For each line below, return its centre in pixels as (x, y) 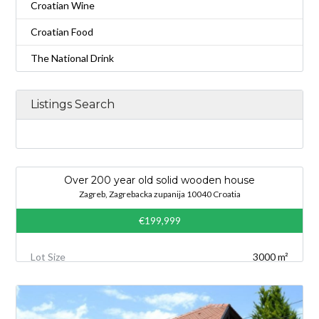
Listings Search (73, 104)
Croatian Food (62, 31)
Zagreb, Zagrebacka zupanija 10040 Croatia (159, 194)
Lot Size (48, 256)
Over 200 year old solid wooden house (159, 180)
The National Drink (73, 58)
